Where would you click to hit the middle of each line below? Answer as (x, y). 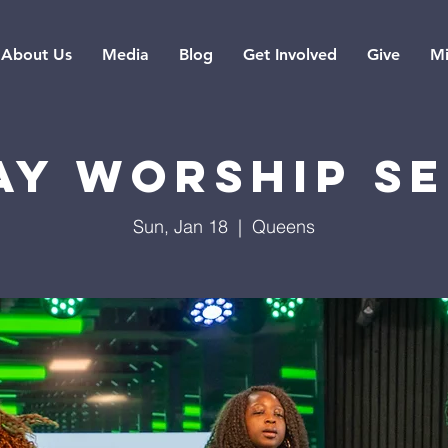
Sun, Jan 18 (180, 226)
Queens (283, 226)
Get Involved (290, 54)
